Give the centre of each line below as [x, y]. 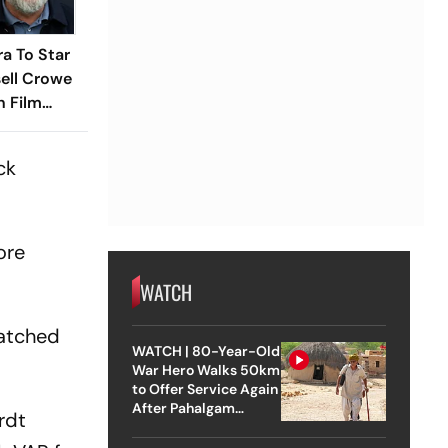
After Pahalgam [183, 407]
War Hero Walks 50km [205, 369]
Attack [154, 426]
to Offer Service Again [204, 388]
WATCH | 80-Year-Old [206, 350]
